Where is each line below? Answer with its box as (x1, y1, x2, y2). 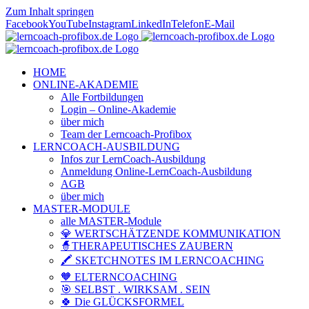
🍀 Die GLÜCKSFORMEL (61, 296, 184, 308)
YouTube (48, 18, 88, 30)
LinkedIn (131, 18, 171, 30)
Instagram (88, 18, 131, 30)
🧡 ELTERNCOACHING (61, 271, 177, 283)
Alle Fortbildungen (61, 91, 143, 103)
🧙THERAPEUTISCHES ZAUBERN (61, 240, 233, 252)
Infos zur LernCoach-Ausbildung (61, 153, 206, 165)
